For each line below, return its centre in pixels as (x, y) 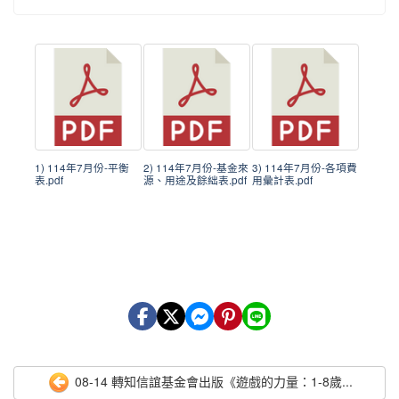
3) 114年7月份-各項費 (305, 167)
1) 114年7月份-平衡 (82, 167)
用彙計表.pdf (282, 180)
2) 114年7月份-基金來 (196, 167)
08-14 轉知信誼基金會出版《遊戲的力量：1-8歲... (212, 381)
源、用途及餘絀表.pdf (195, 180)
